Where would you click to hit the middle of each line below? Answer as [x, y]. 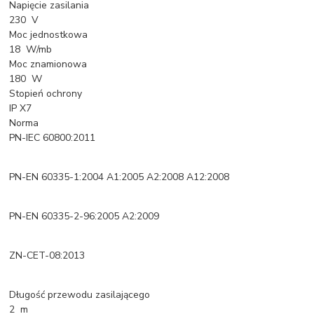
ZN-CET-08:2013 [47, 255]
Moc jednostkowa [49, 34]
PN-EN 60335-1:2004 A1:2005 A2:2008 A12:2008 [120, 177]
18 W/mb [31, 49]
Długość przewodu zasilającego [80, 294]
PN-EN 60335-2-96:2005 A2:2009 [84, 216]
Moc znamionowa [48, 64]
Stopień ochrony [46, 93]
